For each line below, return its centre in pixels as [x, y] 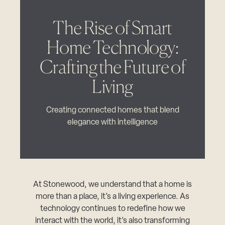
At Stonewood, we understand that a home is [113, 185]
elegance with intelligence [113, 123]
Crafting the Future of [113, 67]
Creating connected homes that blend [113, 110]
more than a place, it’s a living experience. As [113, 197]
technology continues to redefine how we [113, 209]
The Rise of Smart [113, 28]
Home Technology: [113, 47]
